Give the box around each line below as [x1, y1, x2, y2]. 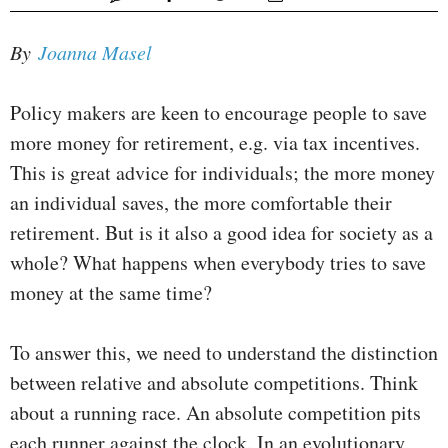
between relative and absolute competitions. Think [10, 369, 418, 397]
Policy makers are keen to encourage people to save [10, 99, 427, 127]
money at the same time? [10, 279, 212, 307]
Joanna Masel [38, 39, 159, 66]
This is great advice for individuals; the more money [10, 159, 435, 187]
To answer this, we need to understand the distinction [10, 339, 438, 367]
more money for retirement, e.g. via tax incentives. [10, 129, 420, 157]
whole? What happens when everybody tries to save [10, 249, 426, 277]
